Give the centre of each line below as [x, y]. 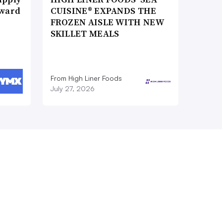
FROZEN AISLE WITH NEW [107, 22]
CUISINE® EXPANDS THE [103, 11]
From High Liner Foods [86, 78]
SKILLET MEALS [85, 34]
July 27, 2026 [72, 89]
